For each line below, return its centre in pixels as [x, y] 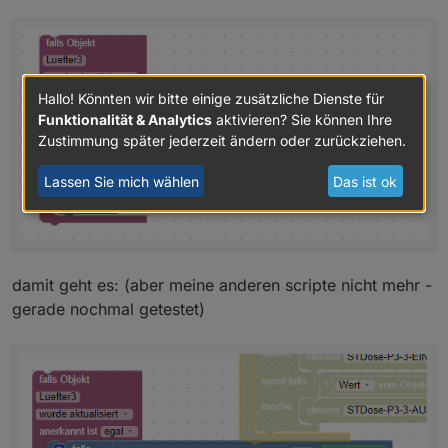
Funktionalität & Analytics [125, 120]
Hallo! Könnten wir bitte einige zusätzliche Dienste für [211, 99]
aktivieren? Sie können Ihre [302, 120]
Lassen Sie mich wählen [121, 181]
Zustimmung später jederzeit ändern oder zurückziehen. [222, 141]
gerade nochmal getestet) [108, 309]
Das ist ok [365, 181]
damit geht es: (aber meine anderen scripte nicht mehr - [222, 285]
